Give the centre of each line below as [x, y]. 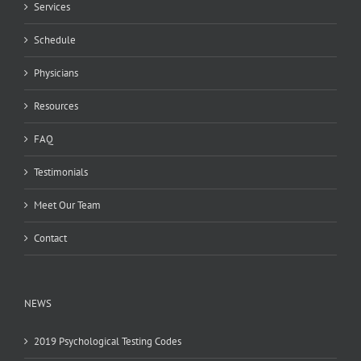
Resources [56, 106]
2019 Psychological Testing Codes [108, 341]
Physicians [56, 73]
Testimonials [61, 172]
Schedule [55, 39]
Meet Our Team [67, 205]
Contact [50, 238]
